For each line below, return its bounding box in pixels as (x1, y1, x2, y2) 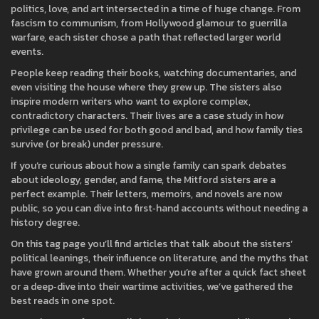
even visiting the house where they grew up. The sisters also (11, 80, 282, 95)
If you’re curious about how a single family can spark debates (11, 158, 286, 173)
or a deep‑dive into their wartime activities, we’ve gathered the (11, 279, 293, 294)
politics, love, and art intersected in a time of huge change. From (11, 1, 300, 16)
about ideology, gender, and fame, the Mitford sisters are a (11, 172, 276, 187)
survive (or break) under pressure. (11, 137, 163, 152)
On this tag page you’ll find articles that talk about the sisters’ (11, 236, 293, 251)
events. (11, 44, 43, 59)
